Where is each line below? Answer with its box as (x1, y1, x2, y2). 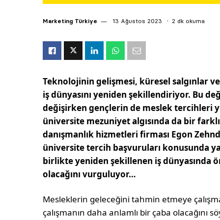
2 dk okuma (172, 17, 205, 25)
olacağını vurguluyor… (43, 168, 137, 180)
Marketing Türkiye (43, 17, 97, 25)
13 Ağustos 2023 (110, 17, 162, 25)
